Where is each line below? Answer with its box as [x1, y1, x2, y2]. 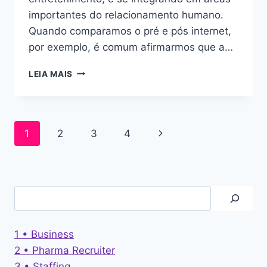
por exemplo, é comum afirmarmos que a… [29, 41, 233, 53]
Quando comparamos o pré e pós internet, [29, 24, 231, 37]
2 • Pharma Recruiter [14, 244, 115, 256]
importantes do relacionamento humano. [29, 8, 223, 21]
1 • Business [14, 228, 74, 240]
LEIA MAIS [29, 69, 73, 79]
